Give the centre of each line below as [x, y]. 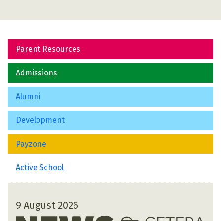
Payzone [31, 144]
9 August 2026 [47, 205]
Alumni [28, 96]
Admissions [37, 73]
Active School [40, 167]
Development [40, 120]
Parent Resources [48, 49]
